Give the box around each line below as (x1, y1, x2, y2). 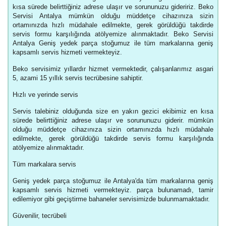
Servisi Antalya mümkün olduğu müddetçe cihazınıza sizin (13, 12, 213, 20)
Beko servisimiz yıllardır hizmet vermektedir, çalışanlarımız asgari (13, 65, 213, 73)
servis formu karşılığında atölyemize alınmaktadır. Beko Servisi (13, 30, 213, 38)
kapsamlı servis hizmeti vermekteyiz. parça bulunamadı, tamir (13, 186, 213, 194)
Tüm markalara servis (13, 160, 77, 168)
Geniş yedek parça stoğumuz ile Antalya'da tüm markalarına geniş (13, 177, 213, 185)
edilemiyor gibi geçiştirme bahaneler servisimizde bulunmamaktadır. (13, 195, 210, 203)
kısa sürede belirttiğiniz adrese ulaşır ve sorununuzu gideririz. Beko (13, 3, 213, 11)
